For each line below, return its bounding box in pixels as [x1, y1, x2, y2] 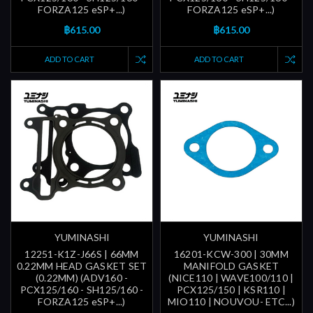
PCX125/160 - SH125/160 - [20, 284, 144, 296]
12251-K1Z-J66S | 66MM [24, 248, 139, 261]
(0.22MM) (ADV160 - [35, 272, 129, 284]
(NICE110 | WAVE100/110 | [168, 272, 294, 284]
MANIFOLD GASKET [183, 260, 279, 272]
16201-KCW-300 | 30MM [173, 248, 289, 261]
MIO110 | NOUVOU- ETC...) [167, 296, 295, 308]
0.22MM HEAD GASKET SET [16, 260, 147, 272]
